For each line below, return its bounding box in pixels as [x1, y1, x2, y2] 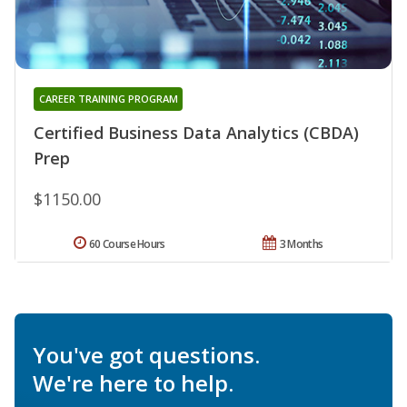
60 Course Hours [89, 235, 165, 252]
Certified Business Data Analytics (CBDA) [34, 121, 359, 144]
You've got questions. [33, 339, 260, 370]
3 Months [279, 235, 323, 252]
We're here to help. [33, 367, 233, 398]
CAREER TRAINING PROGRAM [38, 91, 178, 105]
